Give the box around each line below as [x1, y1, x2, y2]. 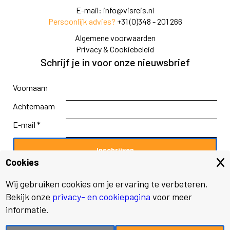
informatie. [6, 203, 49, 215]
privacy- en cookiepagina [52, 190, 151, 202]
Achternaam [13, 101, 55, 111]
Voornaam [13, 82, 48, 92]
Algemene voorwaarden [74, 32, 156, 43]
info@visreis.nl [103, 5, 154, 15]
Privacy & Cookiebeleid [76, 44, 154, 54]
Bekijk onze [6, 190, 53, 202]
